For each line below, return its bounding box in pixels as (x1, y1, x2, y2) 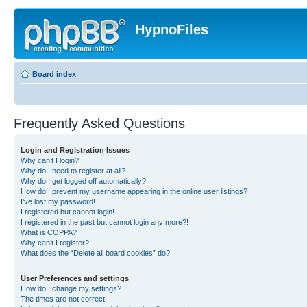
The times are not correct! (21, 295, 107, 303)
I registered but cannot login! (21, 208, 114, 216)
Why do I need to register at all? (21, 167, 125, 175)
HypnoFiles (135, 22, 208, 37)
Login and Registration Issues (21, 146, 130, 154)
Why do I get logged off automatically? (21, 177, 146, 185)
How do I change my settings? (21, 284, 121, 293)
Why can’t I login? (21, 156, 79, 164)
